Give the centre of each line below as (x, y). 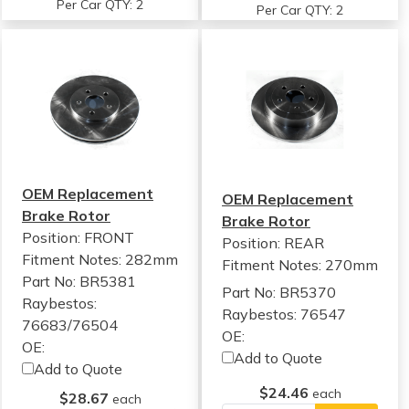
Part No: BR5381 (79, 281)
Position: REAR (273, 243)
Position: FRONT (78, 237)
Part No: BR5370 (279, 292)
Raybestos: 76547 (284, 314)
